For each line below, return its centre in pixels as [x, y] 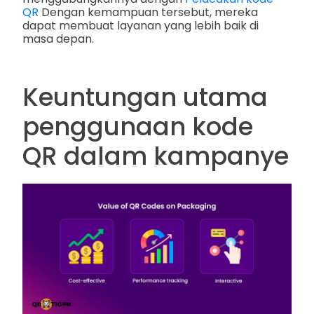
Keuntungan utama [145, 97]
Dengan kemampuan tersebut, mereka [148, 13]
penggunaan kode [138, 127]
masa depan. [58, 39]
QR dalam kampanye [156, 156]
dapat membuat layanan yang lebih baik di [141, 26]
